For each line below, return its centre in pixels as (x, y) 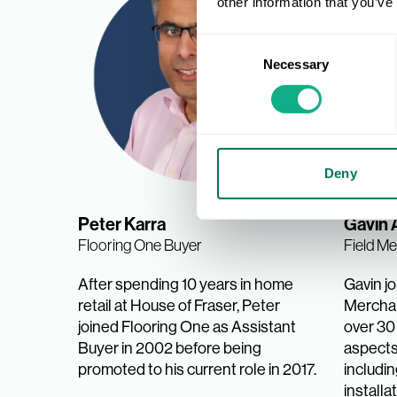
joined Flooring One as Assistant (187, 327)
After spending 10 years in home (186, 284)
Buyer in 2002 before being (170, 348)
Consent (221, 43)
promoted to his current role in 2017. (197, 369)
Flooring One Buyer (140, 245)
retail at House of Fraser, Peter (179, 305)
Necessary (296, 64)
